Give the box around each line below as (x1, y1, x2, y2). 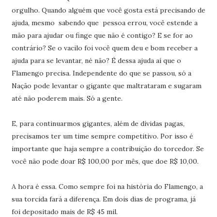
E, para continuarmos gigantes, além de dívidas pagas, (11, 119, 185, 128)
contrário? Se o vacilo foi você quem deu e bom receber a (11, 44, 198, 52)
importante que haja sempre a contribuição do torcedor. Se (11, 144, 204, 153)
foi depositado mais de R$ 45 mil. (11, 207, 118, 216)
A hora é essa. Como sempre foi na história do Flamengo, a (11, 182, 203, 191)
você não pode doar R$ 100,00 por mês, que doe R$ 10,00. (11, 157, 199, 166)
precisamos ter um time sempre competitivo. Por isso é (11, 132, 193, 140)
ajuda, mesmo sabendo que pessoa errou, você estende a (11, 18, 198, 27)
